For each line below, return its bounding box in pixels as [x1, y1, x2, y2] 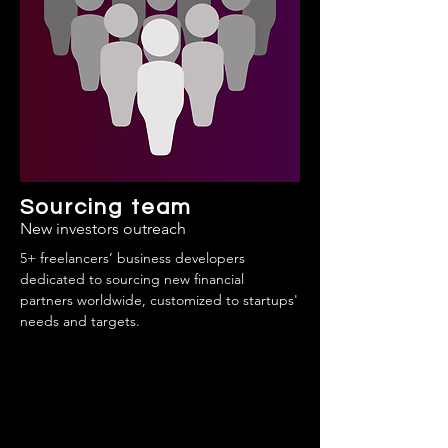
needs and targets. [20, 312, 140, 330]
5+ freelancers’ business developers [20, 249, 245, 267]
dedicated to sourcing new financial [20, 270, 244, 288]
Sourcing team [20, 196, 193, 219]
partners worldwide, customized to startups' [20, 291, 298, 309]
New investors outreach [20, 219, 186, 238]
